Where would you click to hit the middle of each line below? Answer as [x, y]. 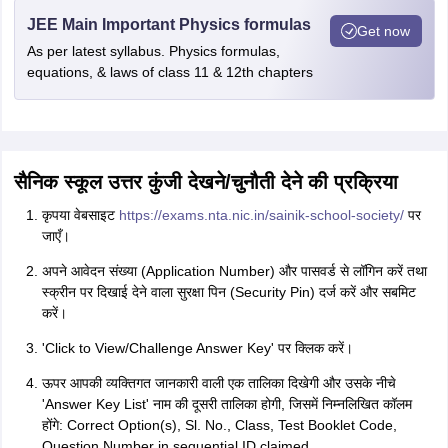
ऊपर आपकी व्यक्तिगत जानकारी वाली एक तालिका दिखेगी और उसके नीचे [218, 383]
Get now [383, 30]
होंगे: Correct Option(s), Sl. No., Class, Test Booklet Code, [219, 425]
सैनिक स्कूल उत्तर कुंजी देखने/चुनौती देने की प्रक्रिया [205, 182]
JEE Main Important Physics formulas [168, 24]
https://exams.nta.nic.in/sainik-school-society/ [259, 215]
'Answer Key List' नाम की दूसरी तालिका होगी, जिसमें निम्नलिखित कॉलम [226, 404]
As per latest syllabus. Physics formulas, [153, 51]
